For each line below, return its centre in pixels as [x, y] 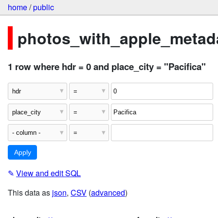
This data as [30, 193]
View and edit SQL [48, 173]
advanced [108, 193]
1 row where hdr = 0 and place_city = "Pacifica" [107, 67]
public [44, 7]
